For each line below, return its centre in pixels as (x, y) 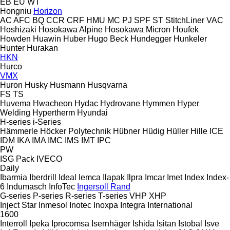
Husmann (68, 85)
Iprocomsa (70, 223)
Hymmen (159, 103)
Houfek (186, 29)
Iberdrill (43, 177)
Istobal (190, 223)
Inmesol (53, 205)
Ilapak (114, 177)
